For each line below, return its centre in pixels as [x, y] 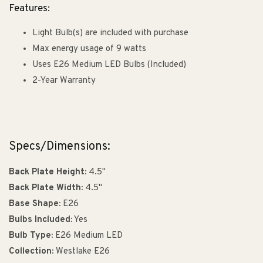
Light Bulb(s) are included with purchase [110, 33]
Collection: [31, 251]
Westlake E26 [82, 251]
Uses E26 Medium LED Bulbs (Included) [109, 65]
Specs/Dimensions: [60, 146]
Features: [29, 9]
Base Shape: [35, 204]
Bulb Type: [31, 235]
